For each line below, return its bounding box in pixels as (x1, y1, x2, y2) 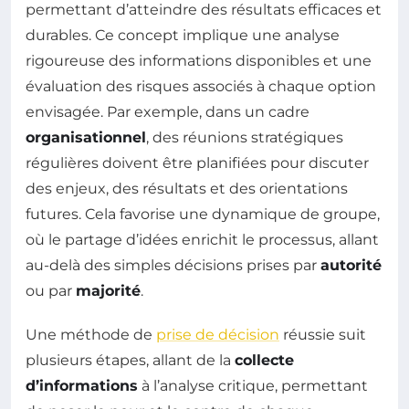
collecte (235, 351, 294, 369)
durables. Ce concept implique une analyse (26, 26, 340, 44)
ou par (26, 281, 76, 299)
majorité (76, 281, 141, 299)
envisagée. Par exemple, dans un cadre (26, 102, 309, 121)
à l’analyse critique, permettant (138, 376, 368, 394)
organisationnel (26, 128, 146, 146)
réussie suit (279, 325, 366, 343)
